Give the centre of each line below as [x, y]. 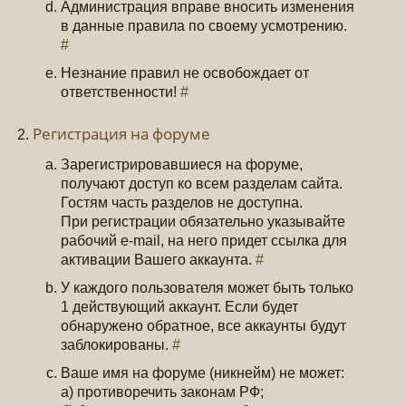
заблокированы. [117, 344]
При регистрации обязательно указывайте [203, 221]
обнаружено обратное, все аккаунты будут [204, 325]
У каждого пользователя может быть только [208, 287]
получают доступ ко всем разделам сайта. [202, 183]
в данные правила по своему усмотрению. [204, 26]
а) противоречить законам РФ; [163, 391]
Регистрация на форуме [122, 134]
